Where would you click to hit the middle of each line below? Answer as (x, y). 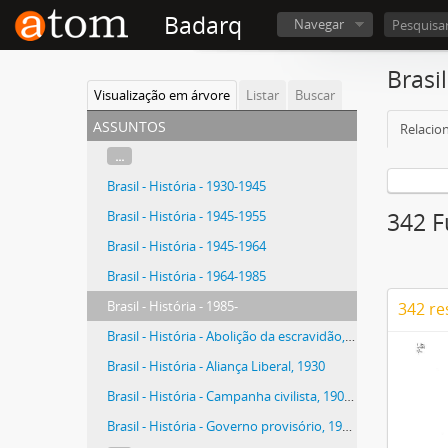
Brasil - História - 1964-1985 (186, 276)
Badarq (203, 25)
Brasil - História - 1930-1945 (186, 186)
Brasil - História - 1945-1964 (186, 246)
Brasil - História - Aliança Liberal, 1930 (216, 366)
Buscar (315, 95)
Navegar (319, 24)
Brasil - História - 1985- (172, 306)
